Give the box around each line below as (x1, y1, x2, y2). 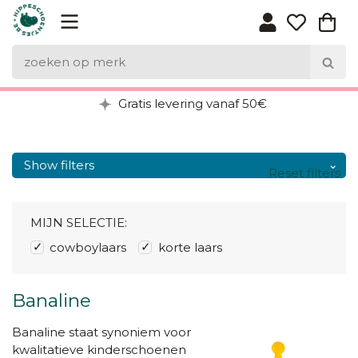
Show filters (24, 157, 94, 173)
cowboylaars (50, 239, 126, 255)
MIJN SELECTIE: (30, 215, 127, 230)
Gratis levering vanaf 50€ (115, 96, 267, 111)
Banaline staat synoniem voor (12, 324, 191, 340)
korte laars (157, 239, 222, 255)
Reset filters (268, 165, 340, 181)
